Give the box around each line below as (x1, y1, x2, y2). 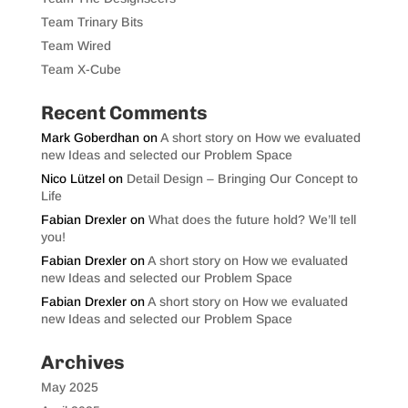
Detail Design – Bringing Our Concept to (126, 170, 358, 186)
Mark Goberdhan (40, 129, 139, 145)
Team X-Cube (40, 61, 121, 76)
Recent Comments (40, 100, 208, 124)
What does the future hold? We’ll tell (148, 211, 356, 227)
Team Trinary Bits (40, 14, 143, 29)
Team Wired (40, 37, 111, 53)
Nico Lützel (40, 170, 105, 186)
